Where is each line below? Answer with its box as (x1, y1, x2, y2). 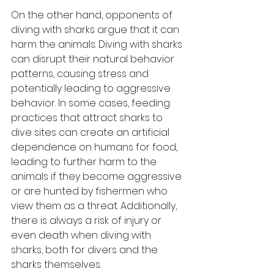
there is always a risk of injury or (11, 213, 164, 228)
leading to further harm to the (11, 154, 159, 169)
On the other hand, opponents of (11, 7, 175, 22)
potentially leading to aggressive (11, 81, 173, 95)
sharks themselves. (11, 257, 101, 272)
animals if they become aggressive (11, 169, 184, 183)
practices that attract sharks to (11, 110, 165, 125)
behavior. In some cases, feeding (11, 95, 172, 110)
